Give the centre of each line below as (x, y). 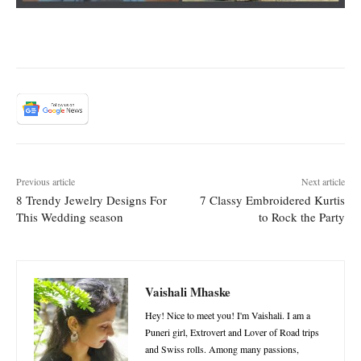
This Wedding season (70, 217)
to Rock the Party (301, 217)
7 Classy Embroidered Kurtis (272, 200)
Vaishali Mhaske (188, 292)
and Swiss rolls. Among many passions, (222, 349)
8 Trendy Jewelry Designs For (91, 200)
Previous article (46, 182)
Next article (323, 182)
